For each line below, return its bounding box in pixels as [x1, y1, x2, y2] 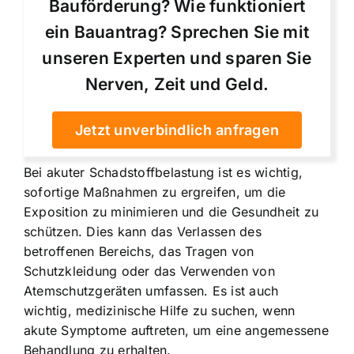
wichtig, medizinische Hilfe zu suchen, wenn [24, 303, 296, 319]
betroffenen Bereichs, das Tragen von [24, 243, 254, 260]
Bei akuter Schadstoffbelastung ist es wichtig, [24, 164, 303, 181]
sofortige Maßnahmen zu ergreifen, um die [24, 184, 286, 201]
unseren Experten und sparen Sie [42, 48, 312, 69]
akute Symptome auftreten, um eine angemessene [24, 322, 329, 339]
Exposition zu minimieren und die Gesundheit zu [24, 204, 319, 220]
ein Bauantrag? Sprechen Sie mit [44, 22, 310, 43]
